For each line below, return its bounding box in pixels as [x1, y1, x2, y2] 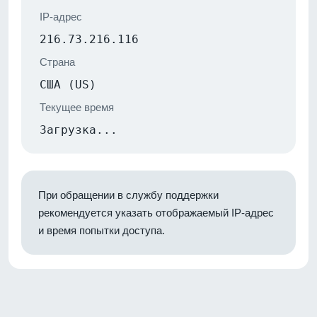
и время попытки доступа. [38, 224, 165, 236]
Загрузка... [40, 122, 117, 137]
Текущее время [40, 100, 114, 113]
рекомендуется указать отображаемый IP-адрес [38, 206, 274, 219]
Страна [40, 55, 75, 68]
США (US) [40, 77, 96, 91]
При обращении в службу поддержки [38, 188, 219, 201]
